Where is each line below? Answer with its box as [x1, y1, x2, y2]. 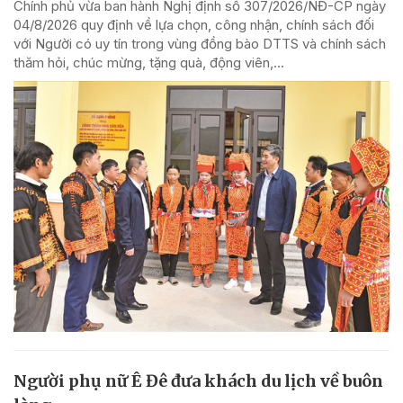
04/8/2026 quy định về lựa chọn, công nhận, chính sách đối [13, 16, 374, 34]
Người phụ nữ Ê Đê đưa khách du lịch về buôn [13, 370, 383, 391]
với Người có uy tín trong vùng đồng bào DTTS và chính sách [13, 35, 386, 53]
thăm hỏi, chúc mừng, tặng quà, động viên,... [13, 54, 284, 72]
